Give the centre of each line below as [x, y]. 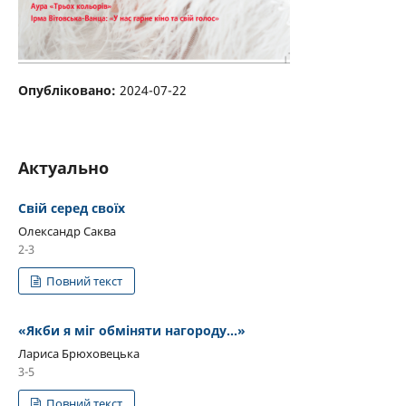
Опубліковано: [69, 90]
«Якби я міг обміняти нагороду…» [132, 330]
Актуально [63, 167]
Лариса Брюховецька [79, 353]
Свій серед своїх [72, 208]
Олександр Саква [67, 231]
